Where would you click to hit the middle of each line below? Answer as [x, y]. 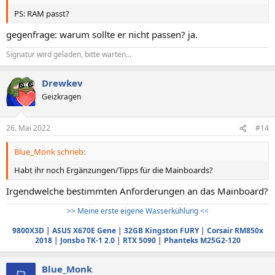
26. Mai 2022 [28, 128]
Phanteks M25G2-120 [202, 240]
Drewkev [62, 83]
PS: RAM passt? [42, 14]
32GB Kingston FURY [161, 230]
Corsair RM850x [235, 230]
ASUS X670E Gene [84, 230]
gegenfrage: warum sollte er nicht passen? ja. [102, 34]
